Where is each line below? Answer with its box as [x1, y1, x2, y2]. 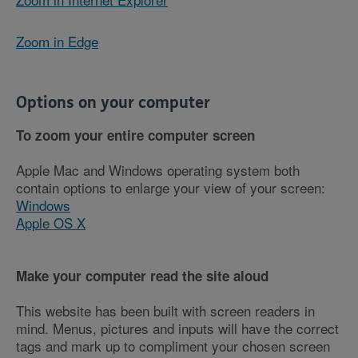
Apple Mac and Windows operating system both [16, 160, 300, 181]
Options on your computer [16, 93, 210, 113]
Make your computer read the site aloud [16, 266, 268, 286]
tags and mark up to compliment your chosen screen [16, 336, 330, 356]
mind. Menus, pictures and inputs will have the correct [16, 318, 339, 339]
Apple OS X [16, 213, 86, 233]
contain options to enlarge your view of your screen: [16, 177, 325, 198]
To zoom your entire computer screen [16, 125, 255, 145]
